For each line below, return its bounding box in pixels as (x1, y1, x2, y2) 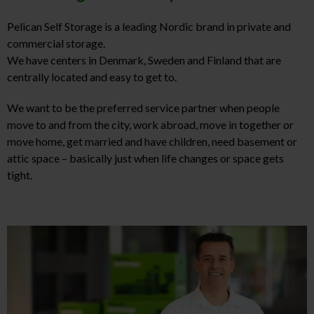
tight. (7, 168, 32, 182)
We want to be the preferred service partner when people (7, 101, 280, 115)
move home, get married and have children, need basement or (7, 135, 297, 149)
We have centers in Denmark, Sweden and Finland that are (7, 53, 281, 67)
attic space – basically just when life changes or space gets (7, 151, 284, 165)
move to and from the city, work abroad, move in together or (7, 118, 294, 132)
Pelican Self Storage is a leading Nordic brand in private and (7, 20, 291, 34)
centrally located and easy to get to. (7, 70, 177, 84)
